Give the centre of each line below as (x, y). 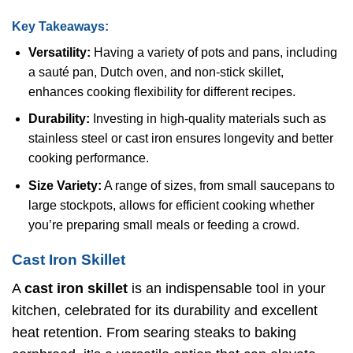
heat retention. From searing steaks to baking (154, 333)
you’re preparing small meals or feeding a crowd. (163, 225)
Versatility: (59, 52)
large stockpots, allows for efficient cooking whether (171, 205)
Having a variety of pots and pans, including (214, 52)
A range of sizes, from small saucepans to (218, 185)
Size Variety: (65, 185)
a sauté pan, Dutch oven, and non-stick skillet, (156, 72)
